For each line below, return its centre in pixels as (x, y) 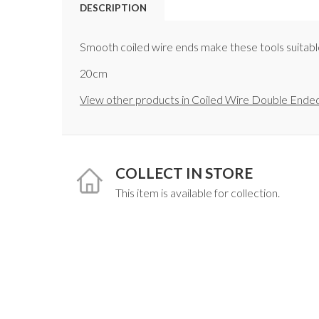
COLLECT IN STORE (184, 173)
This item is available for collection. (198, 193)
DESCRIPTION (113, 7)
